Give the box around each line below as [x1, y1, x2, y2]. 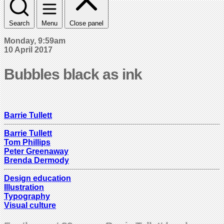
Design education [4, 173, 71, 182]
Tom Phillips [4, 137, 50, 146]
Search [9, 19, 29, 27]
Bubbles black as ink [4, 65, 142, 82]
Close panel [69, 19, 103, 27]
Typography [4, 191, 50, 200]
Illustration [4, 182, 44, 191]
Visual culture [4, 200, 56, 209]
